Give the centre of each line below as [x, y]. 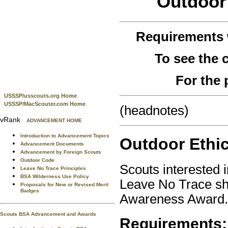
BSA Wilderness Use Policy [55, 176]
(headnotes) [154, 110]
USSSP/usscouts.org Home [40, 96]
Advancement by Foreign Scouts [61, 152]
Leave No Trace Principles [53, 168]
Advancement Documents [52, 144]
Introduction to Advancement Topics [65, 136]
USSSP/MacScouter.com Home [45, 104]
